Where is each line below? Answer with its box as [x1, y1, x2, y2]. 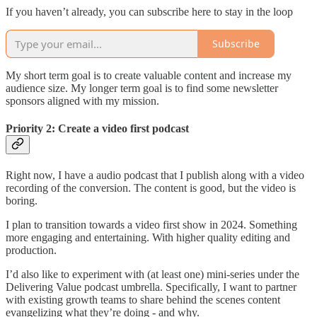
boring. [6, 195, 38, 207]
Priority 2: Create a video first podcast [6, 122, 189, 134]
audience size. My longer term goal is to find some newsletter [6, 81, 278, 94]
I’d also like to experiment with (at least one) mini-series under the [6, 268, 299, 281]
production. [6, 244, 57, 257]
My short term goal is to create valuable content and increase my [6, 69, 292, 81]
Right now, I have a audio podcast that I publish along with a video [6, 169, 304, 182]
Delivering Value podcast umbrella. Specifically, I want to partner [6, 281, 296, 294]
